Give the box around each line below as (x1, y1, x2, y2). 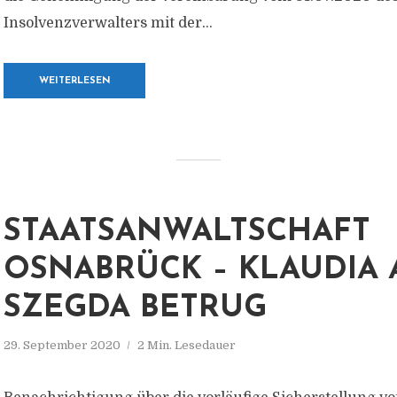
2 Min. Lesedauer (137, 339, 236, 352)
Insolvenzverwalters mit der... (4, 15, 213, 31)
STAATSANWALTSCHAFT (4, 217, 370, 248)
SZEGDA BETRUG (4, 293, 267, 324)
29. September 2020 (4, 339, 121, 352)
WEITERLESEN (38, 76, 111, 86)
